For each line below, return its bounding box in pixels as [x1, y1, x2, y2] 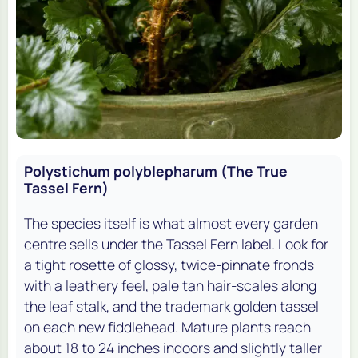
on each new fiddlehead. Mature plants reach [24, 316, 311, 336]
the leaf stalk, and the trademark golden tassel [24, 296, 319, 316]
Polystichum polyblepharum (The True [24, 161, 288, 181]
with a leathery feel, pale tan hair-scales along [24, 275, 316, 295]
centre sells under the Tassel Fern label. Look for [24, 233, 328, 253]
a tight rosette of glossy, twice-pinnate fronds [24, 254, 314, 274]
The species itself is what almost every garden [24, 213, 318, 233]
